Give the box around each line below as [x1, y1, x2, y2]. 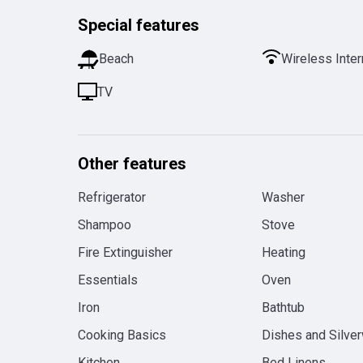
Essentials [78, 272, 139, 288]
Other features [78, 154, 186, 174]
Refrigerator [78, 190, 147, 206]
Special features [78, 15, 199, 36]
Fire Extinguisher [78, 245, 173, 261]
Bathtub [261, 300, 305, 316]
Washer [261, 190, 305, 206]
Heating [261, 245, 305, 261]
